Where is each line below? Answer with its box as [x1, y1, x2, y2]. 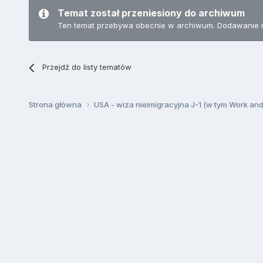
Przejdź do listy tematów [42, 62, 131, 72]
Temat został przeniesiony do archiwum [57, 7, 245, 19]
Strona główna [28, 100, 83, 110]
